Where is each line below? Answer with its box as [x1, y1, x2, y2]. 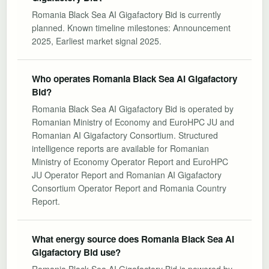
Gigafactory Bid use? [32, 245, 121, 259]
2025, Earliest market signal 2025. [32, 34, 162, 47]
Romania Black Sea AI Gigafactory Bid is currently [32, 8, 221, 20]
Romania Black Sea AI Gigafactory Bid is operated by [32, 102, 234, 115]
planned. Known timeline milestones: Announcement [32, 21, 231, 34]
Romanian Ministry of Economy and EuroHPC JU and [32, 115, 234, 128]
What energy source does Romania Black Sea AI [32, 232, 234, 246]
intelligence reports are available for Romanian [32, 142, 209, 154]
